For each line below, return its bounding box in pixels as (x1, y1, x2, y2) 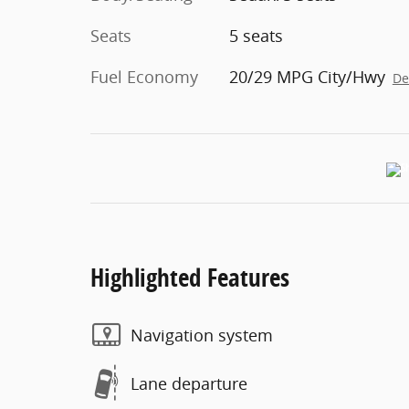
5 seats (228, 25, 283, 47)
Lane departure (131, 372, 247, 394)
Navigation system (131, 323, 273, 346)
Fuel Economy (90, 66, 198, 88)
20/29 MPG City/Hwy (228, 66, 385, 88)
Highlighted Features (90, 260, 289, 294)
